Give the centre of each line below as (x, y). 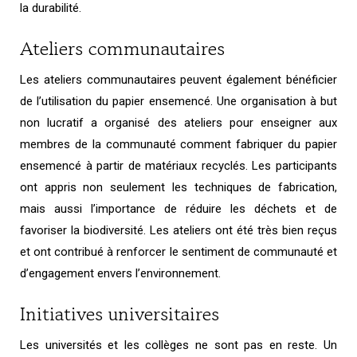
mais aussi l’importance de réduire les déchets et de (178, 208)
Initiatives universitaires (120, 313)
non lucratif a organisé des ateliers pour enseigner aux (178, 122)
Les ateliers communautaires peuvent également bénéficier (178, 79)
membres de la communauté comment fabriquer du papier (178, 144)
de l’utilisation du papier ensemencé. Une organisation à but (178, 101)
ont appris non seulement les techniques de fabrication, (178, 187)
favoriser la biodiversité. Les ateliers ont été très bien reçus (178, 230)
